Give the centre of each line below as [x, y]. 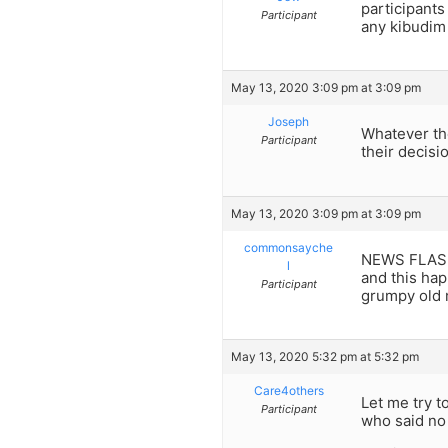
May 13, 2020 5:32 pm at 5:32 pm [325, 357]
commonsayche [288, 247]
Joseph [288, 122]
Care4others [288, 391]
